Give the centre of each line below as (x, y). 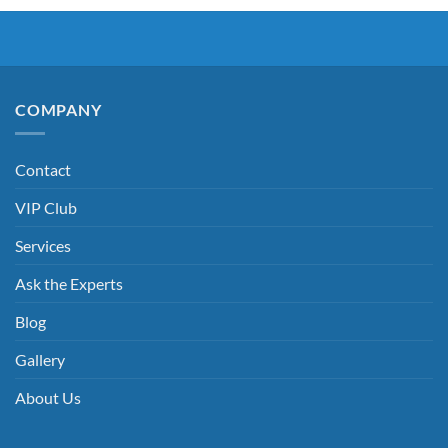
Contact (43, 170)
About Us (48, 398)
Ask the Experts (69, 284)
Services (43, 246)
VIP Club (46, 208)
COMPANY (58, 109)
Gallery (40, 360)
